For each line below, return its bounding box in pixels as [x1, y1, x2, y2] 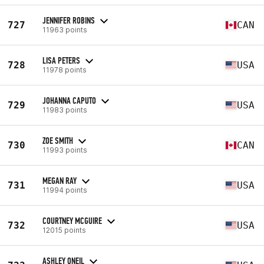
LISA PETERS [42, 54, 80, 66]
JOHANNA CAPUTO [42, 94, 96, 106]
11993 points [42, 145, 87, 154]
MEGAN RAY [42, 174, 77, 186]
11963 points [42, 25, 87, 34]
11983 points [42, 105, 87, 114]
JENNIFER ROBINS [42, 14, 95, 26]
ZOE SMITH [42, 134, 73, 146]
